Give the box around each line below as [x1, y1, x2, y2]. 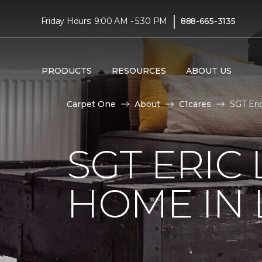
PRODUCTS [41, 65, 92, 76]
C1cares [179, 99, 211, 109]
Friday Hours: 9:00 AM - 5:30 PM [40, 15, 168, 26]
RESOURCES [111, 65, 166, 76]
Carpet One [67, 99, 116, 109]
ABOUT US [185, 65, 232, 76]
